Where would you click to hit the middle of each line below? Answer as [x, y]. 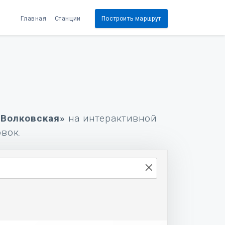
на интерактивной [111, 118]
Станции [68, 18]
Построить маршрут [131, 18]
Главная [34, 18]
